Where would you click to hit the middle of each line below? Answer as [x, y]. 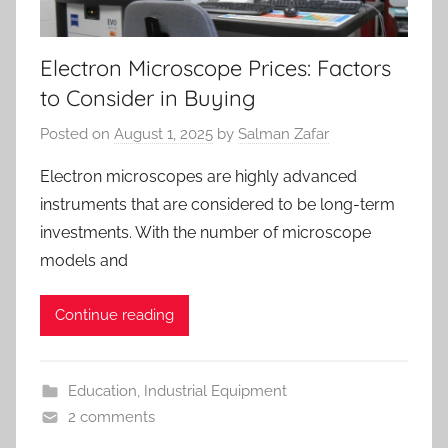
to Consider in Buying [148, 98]
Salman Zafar [283, 133]
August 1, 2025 [163, 133]
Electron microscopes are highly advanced [198, 176]
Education [102, 390]
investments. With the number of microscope [205, 232]
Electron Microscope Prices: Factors [215, 68]
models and [84, 260]
